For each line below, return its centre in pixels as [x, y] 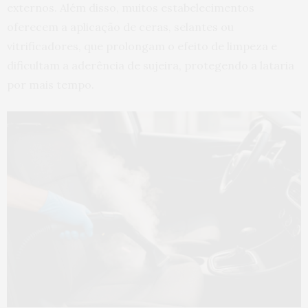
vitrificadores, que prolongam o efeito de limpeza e [142, 46]
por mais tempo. [51, 84]
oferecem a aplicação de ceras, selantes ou [120, 26]
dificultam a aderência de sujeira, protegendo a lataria [151, 65]
